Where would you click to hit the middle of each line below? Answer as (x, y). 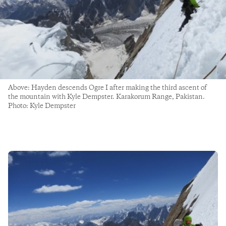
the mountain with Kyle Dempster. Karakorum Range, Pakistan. (106, 97)
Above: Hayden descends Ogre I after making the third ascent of (107, 88)
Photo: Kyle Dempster (42, 106)
